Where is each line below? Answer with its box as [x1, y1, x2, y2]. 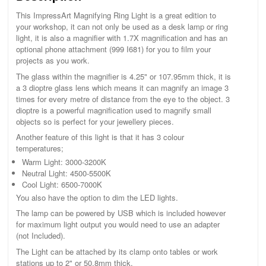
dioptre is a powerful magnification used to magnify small [15, 104, 211, 116]
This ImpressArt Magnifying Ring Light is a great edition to [15, 9, 216, 21]
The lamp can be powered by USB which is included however [15, 207, 226, 219]
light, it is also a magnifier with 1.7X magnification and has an [15, 32, 227, 44]
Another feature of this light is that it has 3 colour [15, 131, 184, 142]
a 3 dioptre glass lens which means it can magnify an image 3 [15, 81, 229, 93]
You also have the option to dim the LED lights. [15, 192, 178, 204]
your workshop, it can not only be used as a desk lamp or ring [15, 21, 228, 33]
